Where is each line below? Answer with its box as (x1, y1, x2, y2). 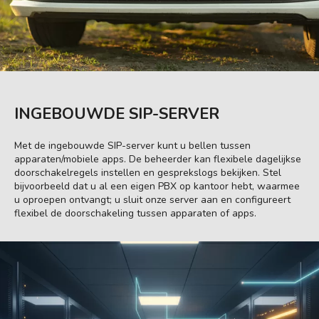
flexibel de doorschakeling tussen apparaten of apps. (14, 206, 256, 220)
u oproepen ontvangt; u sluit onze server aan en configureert (14, 192, 291, 206)
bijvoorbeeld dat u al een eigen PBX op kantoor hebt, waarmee (14, 179, 300, 193)
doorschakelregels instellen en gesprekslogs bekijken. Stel (14, 165, 281, 179)
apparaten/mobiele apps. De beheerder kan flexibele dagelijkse (14, 152, 301, 166)
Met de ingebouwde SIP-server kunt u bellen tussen (14, 138, 251, 152)
